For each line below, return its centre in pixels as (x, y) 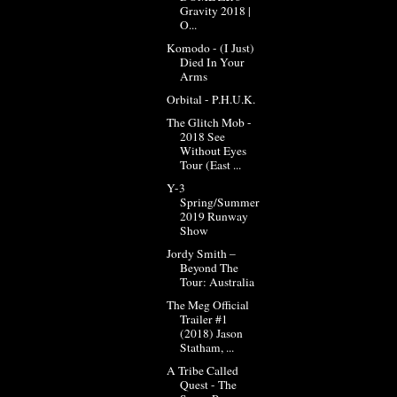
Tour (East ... (210, 164)
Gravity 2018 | (215, 10)
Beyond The (209, 268)
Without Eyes (213, 150)
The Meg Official (207, 305)
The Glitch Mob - (209, 122)
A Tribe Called (202, 371)
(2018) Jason (211, 334)
